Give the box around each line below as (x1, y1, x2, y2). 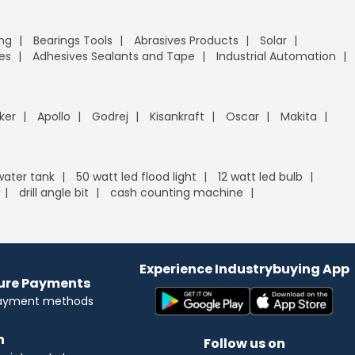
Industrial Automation (216, 48, 336, 64)
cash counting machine (110, 184, 243, 200)
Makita (281, 108, 317, 124)
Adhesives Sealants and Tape (32, 48, 195, 64)
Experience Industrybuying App (139, 259, 349, 278)
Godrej (92, 108, 128, 124)
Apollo (37, 108, 71, 124)
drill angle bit (19, 184, 89, 200)
